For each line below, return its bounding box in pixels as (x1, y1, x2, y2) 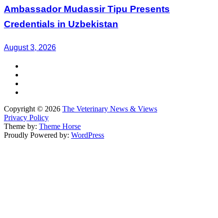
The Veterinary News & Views (62, 104, 157, 113)
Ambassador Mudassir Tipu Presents (4, 3, 170, 14)
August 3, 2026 (4, 43, 56, 52)
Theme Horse (39, 122, 81, 130)
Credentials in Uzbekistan (4, 18, 118, 29)
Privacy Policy (4, 113, 49, 122)
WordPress (71, 130, 104, 139)
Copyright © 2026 (4, 104, 62, 113)
